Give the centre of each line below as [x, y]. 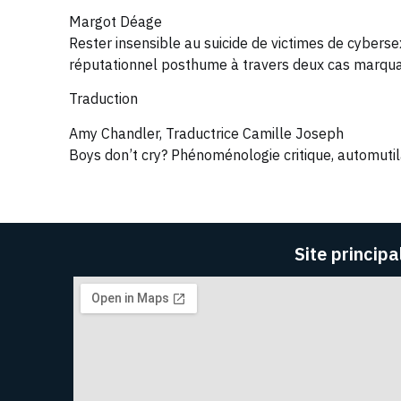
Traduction [103, 99]
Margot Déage [115, 21]
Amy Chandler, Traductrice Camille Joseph [206, 133]
